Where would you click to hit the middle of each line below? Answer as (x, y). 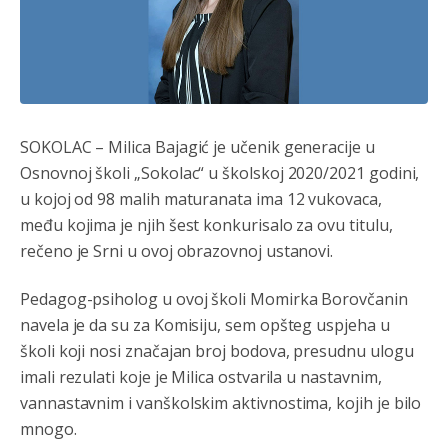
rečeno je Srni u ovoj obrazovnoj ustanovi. (177, 250)
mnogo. (48, 428)
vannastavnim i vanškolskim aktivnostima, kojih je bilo (221, 402)
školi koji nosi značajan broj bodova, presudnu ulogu (217, 350)
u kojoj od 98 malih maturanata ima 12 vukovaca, (201, 198)
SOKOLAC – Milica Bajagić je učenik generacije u (197, 146)
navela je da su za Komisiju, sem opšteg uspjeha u (205, 324)
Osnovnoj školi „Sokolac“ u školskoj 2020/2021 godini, (220, 172)
